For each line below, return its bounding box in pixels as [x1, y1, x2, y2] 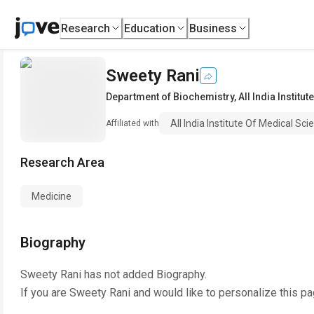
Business [189, 21, 238, 35]
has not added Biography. [81, 268, 207, 281]
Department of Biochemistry [106, 91, 234, 102]
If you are [20, 286, 69, 299]
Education [124, 21, 176, 35]
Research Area [20, 155, 104, 170]
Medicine [32, 191, 71, 202]
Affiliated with [106, 118, 159, 128]
